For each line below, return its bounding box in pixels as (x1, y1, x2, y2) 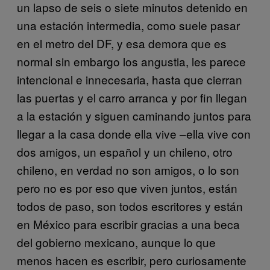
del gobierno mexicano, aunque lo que (17, 233, 216, 250)
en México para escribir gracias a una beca (17, 215, 240, 232)
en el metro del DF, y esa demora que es (17, 34, 227, 51)
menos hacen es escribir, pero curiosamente (17, 251, 246, 268)
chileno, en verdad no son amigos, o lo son (17, 161, 239, 178)
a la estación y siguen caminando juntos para (17, 107, 251, 124)
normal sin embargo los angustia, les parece (17, 52, 246, 69)
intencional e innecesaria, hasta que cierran (17, 71, 242, 87)
